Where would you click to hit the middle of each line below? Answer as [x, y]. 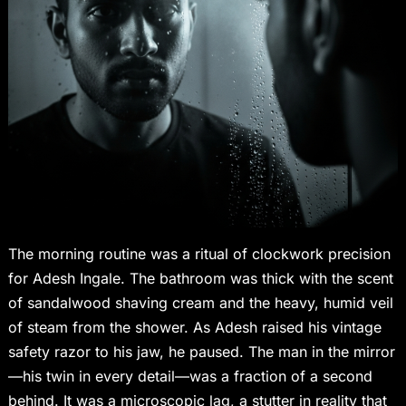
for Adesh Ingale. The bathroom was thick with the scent [200, 279]
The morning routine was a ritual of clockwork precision [199, 254]
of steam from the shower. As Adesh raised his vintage [194, 328]
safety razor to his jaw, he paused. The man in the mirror [201, 352]
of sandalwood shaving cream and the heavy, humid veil [200, 303]
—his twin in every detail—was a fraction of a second [190, 377]
